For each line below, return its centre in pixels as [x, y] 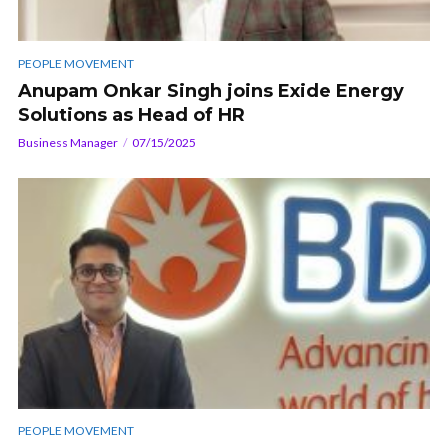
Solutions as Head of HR [131, 114]
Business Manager [68, 142]
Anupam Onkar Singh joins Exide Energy [211, 90]
